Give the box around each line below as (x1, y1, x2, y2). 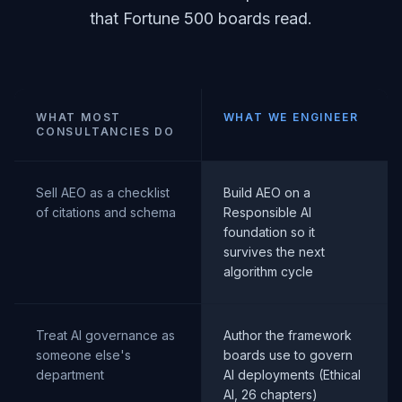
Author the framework (223, 328, 352, 343)
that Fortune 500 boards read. (90, 9, 312, 28)
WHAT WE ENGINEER (223, 110, 359, 124)
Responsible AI (223, 205, 311, 220)
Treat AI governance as (36, 328, 175, 343)
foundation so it (223, 224, 315, 240)
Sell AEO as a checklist (36, 185, 170, 200)
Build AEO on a (223, 185, 310, 200)
